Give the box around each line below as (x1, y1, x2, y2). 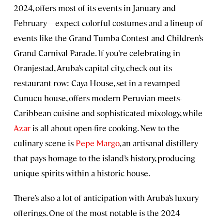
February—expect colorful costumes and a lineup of (14, 17, 203, 29)
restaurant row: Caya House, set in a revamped (14, 77, 180, 89)
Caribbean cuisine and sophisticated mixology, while (14, 108, 202, 119)
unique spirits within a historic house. (14, 168, 150, 179)
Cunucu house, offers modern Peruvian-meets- (14, 93, 182, 104)
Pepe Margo (76, 138, 119, 149)
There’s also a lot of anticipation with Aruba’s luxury (14, 192, 199, 203)
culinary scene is (14, 138, 76, 149)
